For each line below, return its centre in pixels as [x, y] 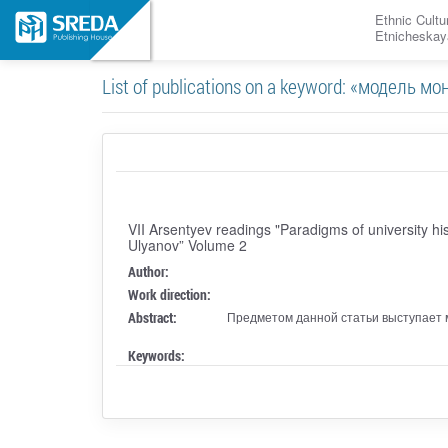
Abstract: [152, 317]
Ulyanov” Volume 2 [187, 244]
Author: [148, 271]
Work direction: [169, 294]
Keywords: [156, 355]
